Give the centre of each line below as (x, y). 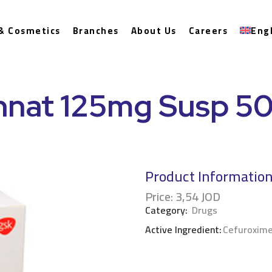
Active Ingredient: (183, 229)
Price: (159, 197)
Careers (208, 30)
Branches (96, 30)
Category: (168, 210)
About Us (154, 30)
